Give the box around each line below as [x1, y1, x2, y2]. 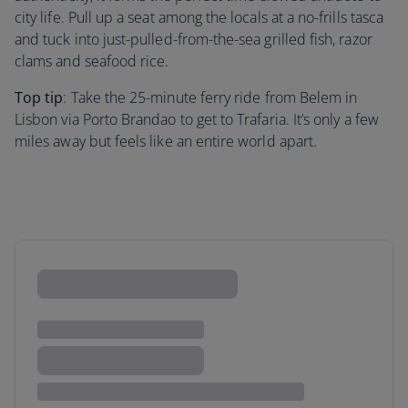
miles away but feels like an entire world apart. [15, 131, 318, 151]
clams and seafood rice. [15, 51, 169, 71]
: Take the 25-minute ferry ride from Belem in [63, 87, 358, 107]
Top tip [15, 87, 64, 107]
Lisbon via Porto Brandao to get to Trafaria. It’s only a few [15, 109, 379, 129]
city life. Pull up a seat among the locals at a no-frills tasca [15, 7, 384, 27]
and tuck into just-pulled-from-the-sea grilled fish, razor [15, 29, 372, 49]
